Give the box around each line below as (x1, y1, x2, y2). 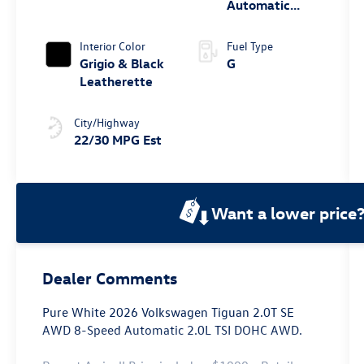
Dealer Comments (42, 266, 178, 288)
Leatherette (80, 72, 154, 89)
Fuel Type (226, 37, 273, 54)
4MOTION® (226, 14, 292, 31)
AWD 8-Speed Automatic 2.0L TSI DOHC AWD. (42, 321, 303, 338)
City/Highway (74, 114, 141, 130)
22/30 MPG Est (74, 131, 162, 148)
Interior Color (80, 37, 146, 54)
